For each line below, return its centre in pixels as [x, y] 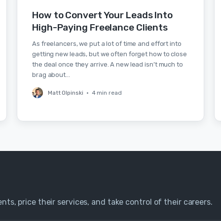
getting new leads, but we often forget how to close [110, 54]
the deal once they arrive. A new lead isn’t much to [108, 64]
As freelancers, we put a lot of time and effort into [107, 44]
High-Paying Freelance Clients [100, 27]
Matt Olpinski [66, 93]
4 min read [107, 93]
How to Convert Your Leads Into [102, 15]
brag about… [51, 75]
